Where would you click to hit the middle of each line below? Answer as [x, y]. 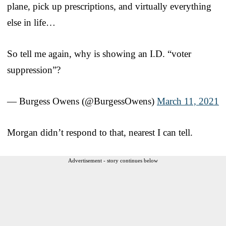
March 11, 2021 [188, 101]
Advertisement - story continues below [113, 160]
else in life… [31, 22]
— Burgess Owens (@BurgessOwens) [82, 101]
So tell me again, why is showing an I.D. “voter [99, 53]
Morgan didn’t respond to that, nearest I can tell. [100, 132]
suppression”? [34, 70]
